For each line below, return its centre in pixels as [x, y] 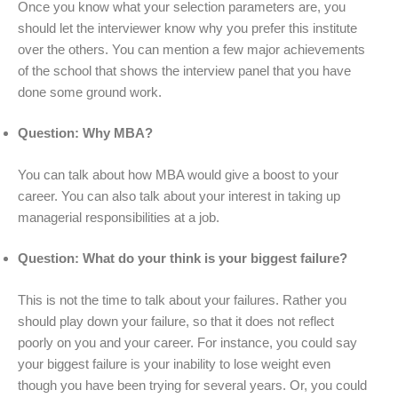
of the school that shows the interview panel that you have [184, 70]
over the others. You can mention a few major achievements [191, 49]
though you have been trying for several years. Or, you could [192, 385]
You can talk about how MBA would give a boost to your [178, 174]
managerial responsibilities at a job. [119, 217]
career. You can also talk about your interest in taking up [179, 195]
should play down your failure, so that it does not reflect [176, 321]
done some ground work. [90, 92]
